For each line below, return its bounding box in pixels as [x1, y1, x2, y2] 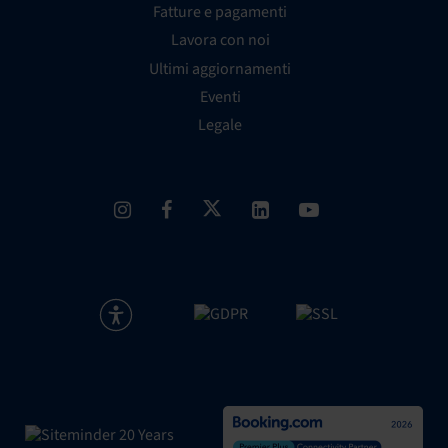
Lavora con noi [170, 29, 270, 52]
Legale [198, 114, 242, 136]
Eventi [199, 85, 241, 108]
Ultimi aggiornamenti [149, 57, 291, 80]
